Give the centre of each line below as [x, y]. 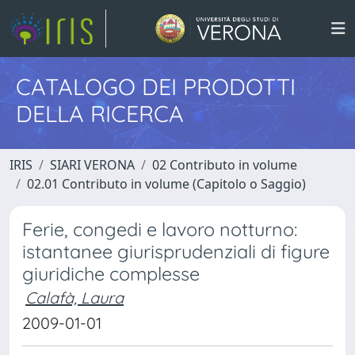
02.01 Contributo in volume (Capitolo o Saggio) [166, 184]
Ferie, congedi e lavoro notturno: [160, 229]
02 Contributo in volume [225, 165]
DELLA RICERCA [100, 113]
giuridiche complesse [111, 274]
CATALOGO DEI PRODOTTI [156, 86]
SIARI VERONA [92, 165]
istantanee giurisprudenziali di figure [176, 252]
